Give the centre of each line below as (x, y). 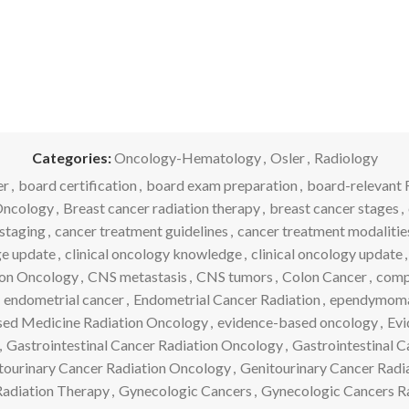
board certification (78, 184)
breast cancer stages (334, 207)
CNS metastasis (137, 276)
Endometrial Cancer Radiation (226, 299)
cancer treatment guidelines (141, 230)
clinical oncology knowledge (153, 253)
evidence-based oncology (297, 321)
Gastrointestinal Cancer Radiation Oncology (144, 344)
